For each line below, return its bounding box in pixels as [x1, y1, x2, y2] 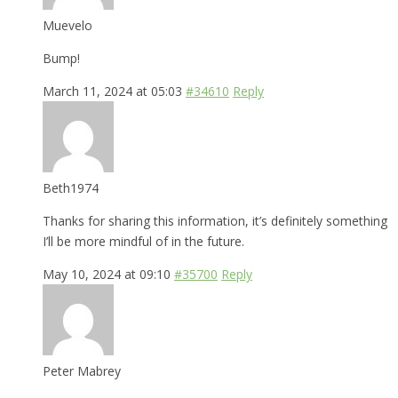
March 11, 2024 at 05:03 [43, 82, 182, 99]
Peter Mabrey [43, 362, 121, 379]
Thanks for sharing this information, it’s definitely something [43, 211, 387, 229]
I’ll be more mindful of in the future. [43, 232, 244, 250]
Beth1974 [43, 179, 99, 196]
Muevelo [43, 16, 92, 34]
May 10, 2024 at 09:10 [43, 265, 171, 283]
